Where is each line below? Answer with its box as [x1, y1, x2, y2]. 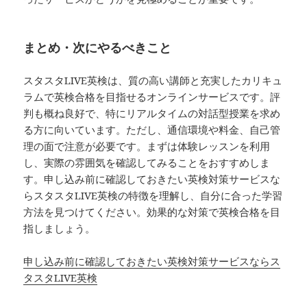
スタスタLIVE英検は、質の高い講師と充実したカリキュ [23, 73, 283, 88]
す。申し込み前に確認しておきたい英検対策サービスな [23, 172, 281, 186]
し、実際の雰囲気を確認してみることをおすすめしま [23, 156, 271, 170]
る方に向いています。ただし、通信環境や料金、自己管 [23, 123, 281, 137]
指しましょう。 [23, 221, 96, 236]
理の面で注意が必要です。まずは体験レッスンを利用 [23, 139, 271, 153]
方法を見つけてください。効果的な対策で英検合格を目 [23, 205, 281, 219]
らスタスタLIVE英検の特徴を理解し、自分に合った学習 [23, 188, 283, 203]
